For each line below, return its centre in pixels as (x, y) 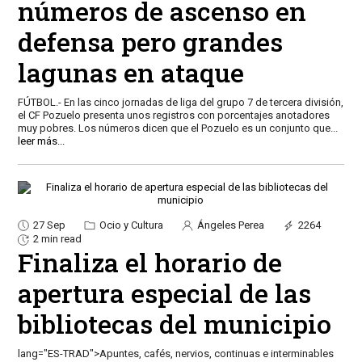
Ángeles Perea (229, 225)
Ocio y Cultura (130, 225)
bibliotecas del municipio (174, 323)
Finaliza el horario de (149, 262)
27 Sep (49, 225)
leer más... (41, 141)
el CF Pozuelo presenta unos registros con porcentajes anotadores (173, 115)
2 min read (57, 239)
